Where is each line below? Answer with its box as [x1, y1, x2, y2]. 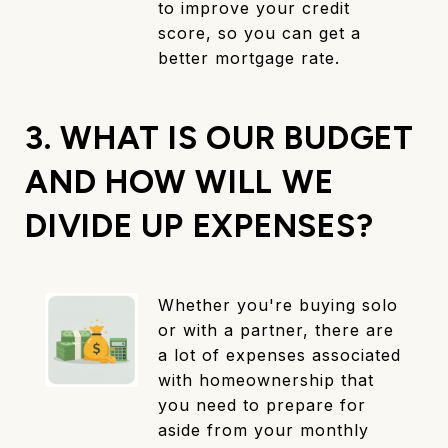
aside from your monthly [158, 420, 370, 441]
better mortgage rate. [158, 48, 347, 69]
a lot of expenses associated [158, 345, 402, 366]
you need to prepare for [158, 395, 367, 416]
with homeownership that [158, 370, 375, 391]
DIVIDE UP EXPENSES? [25, 207, 374, 246]
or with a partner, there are [158, 320, 395, 341]
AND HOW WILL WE [25, 163, 334, 202]
